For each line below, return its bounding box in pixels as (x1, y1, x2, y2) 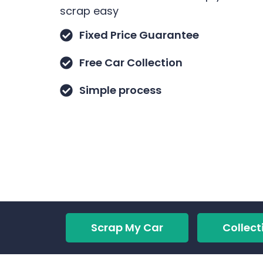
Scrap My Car (90, 220, 163, 235)
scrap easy (60, 3, 119, 18)
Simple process (79, 83, 161, 98)
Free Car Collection (79, 55, 183, 70)
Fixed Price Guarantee (79, 28, 199, 43)
